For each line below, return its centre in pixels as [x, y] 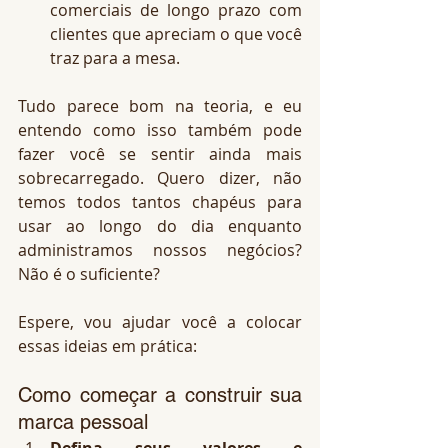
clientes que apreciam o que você [176, 34]
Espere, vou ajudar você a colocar [160, 322]
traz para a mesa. [115, 58]
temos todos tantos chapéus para [160, 202]
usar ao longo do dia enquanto [160, 226]
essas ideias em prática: [107, 346]
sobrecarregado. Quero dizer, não [160, 178]
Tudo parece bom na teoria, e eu [160, 106]
